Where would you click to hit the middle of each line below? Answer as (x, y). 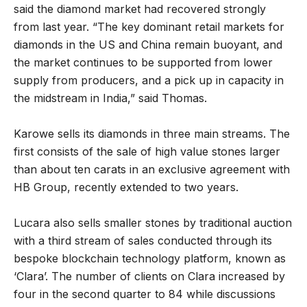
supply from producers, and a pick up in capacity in (149, 81)
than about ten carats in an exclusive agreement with (152, 170)
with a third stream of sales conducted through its (143, 241)
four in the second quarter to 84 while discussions (145, 294)
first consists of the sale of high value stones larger (147, 152)
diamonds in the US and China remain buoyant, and (148, 45)
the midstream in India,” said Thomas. (110, 98)
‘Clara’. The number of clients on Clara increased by (149, 277)
